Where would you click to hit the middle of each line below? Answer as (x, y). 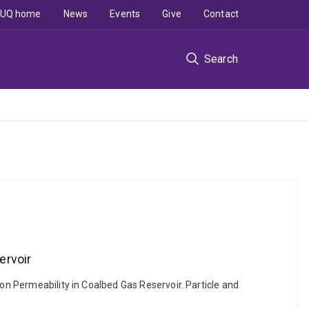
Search (221, 59)
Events (125, 14)
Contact (221, 14)
